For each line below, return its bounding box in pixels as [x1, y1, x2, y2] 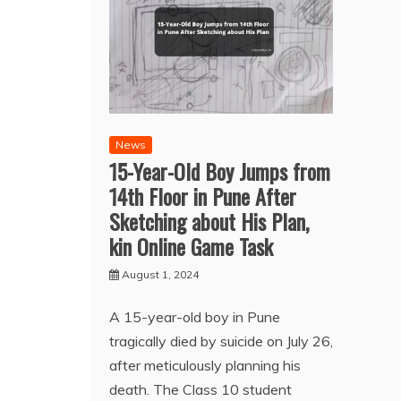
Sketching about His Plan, [109, 205, 309, 238]
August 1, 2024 [122, 268, 199, 282]
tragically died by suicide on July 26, [109, 332, 333, 351]
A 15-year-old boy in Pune [109, 308, 280, 327]
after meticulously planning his [109, 356, 301, 375]
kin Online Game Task [109, 230, 273, 263]
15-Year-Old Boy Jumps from [109, 155, 330, 188]
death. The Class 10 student [109, 380, 292, 399]
